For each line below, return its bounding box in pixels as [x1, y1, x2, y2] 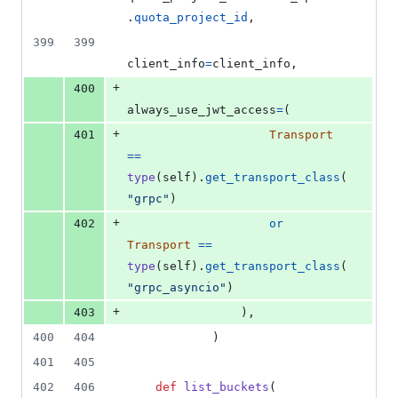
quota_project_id [134, 11, 248, 25]
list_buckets [184, 380, 269, 394]
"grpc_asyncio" [127, 281, 227, 295]
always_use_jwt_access [127, 103, 276, 117]
